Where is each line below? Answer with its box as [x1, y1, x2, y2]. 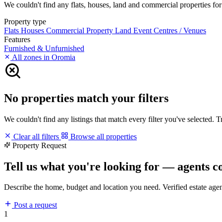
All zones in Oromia [10, 53, 75, 61]
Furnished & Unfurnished [4, 44, 84, 53]
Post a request [12, 201, 57, 210]
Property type [4, 17, 46, 26]
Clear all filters [11, 132, 61, 141]
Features [4, 35, 30, 44]
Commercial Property [46, 26, 115, 35]
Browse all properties [68, 132, 137, 141]
